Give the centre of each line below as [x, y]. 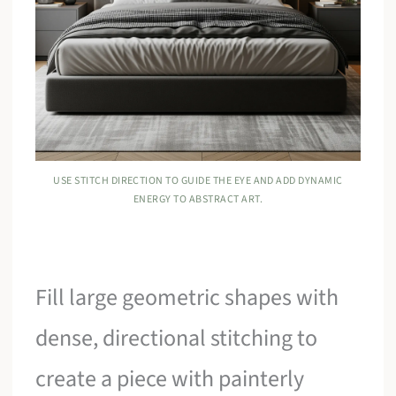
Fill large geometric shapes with [187, 298]
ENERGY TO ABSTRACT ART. [198, 200]
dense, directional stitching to [177, 339]
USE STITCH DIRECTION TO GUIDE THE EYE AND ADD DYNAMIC [198, 181]
